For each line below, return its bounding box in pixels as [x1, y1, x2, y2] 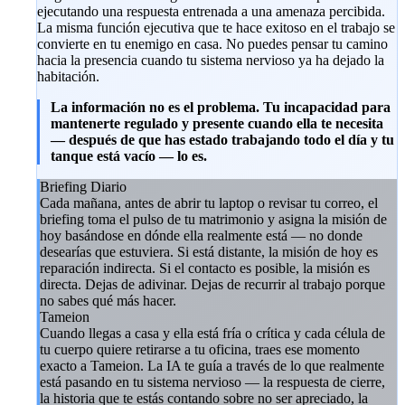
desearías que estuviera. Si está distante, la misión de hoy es [40, 243, 378, 259]
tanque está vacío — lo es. [51, 147, 207, 164]
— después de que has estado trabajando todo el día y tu [51, 131, 394, 147]
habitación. [37, 68, 99, 84]
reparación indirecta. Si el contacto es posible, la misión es [40, 259, 370, 276]
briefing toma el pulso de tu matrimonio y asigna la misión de [40, 211, 387, 227]
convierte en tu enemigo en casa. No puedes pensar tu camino [37, 35, 388, 52]
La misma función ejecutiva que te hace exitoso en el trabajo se [37, 19, 395, 35]
